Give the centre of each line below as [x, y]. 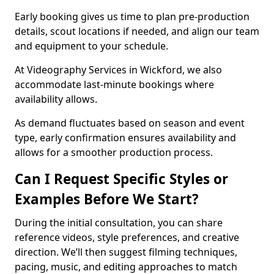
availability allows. [56, 99]
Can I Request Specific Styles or [121, 179]
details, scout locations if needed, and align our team [137, 31]
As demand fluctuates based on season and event [130, 123]
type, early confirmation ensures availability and [125, 138]
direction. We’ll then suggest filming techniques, [126, 252]
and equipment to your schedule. [91, 46]
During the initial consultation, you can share [119, 223]
